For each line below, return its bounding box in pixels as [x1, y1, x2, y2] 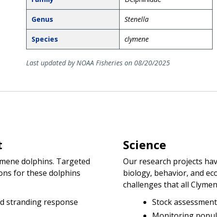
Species [31, 34, 58, 44]
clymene [124, 34, 149, 44]
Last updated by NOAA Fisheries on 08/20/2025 [26, 58, 170, 67]
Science [123, 136, 166, 153]
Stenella [124, 14, 149, 24]
